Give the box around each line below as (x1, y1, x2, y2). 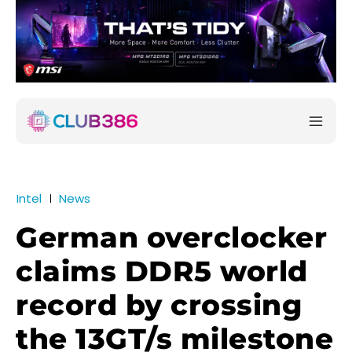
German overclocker (16, 220, 327, 255)
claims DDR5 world (16, 254, 308, 289)
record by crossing (16, 288, 302, 323)
